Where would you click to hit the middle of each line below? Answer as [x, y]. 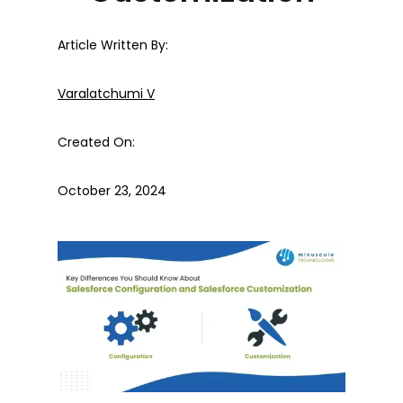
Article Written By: [113, 45]
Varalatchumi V [106, 93]
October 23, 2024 [112, 190]
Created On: [96, 142]
